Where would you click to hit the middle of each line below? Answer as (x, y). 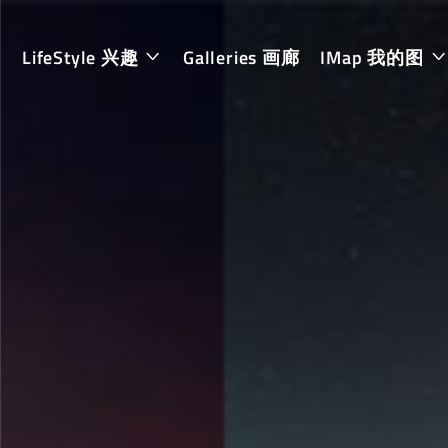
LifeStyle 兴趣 (83, 57)
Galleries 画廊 (241, 57)
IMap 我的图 (374, 57)
